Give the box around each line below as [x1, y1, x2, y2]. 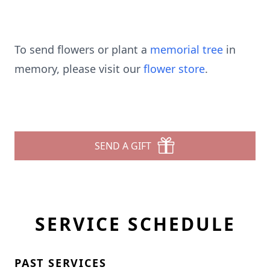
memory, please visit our [14, 61, 143, 76]
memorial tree [150, 42, 223, 57]
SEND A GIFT [95, 139, 151, 152]
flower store [143, 61, 205, 76]
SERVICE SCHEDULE [34, 212, 236, 236]
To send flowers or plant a [14, 42, 150, 57]
